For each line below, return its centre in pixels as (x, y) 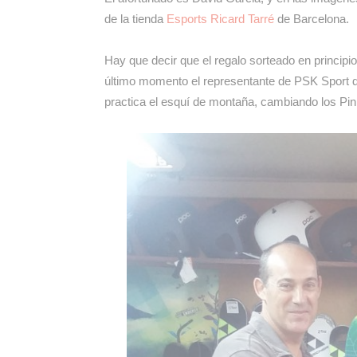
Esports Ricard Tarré (220, 19)
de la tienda (135, 19)
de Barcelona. (311, 19)
